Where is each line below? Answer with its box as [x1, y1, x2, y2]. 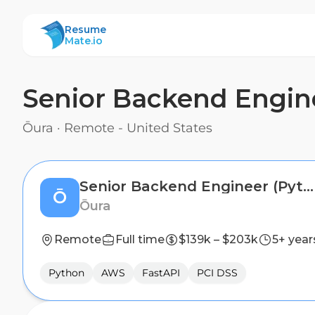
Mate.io [65, 34, 103, 47]
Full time [115, 233, 165, 246]
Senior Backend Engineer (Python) [303, 178, 314, 195]
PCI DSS [197, 266, 238, 279]
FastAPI [142, 266, 180, 279]
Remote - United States [64, 120, 212, 136]
